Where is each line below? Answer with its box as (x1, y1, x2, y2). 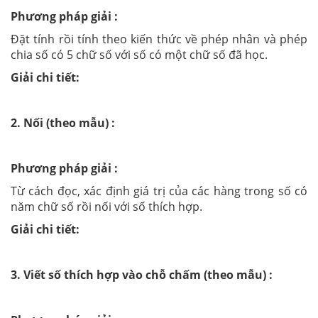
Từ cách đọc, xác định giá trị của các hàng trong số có (11, 182, 307, 199)
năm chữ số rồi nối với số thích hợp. (11, 198, 202, 214)
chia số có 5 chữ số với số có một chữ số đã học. (11, 46, 268, 62)
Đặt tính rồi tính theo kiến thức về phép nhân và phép (11, 31, 307, 47)
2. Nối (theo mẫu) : (11, 114, 115, 131)
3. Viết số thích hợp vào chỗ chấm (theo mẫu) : (11, 266, 273, 283)
